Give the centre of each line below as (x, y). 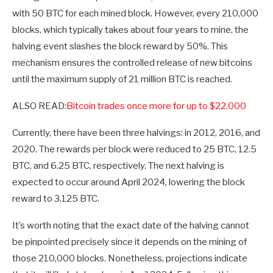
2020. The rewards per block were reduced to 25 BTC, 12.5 (134, 149)
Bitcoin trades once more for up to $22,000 (156, 106)
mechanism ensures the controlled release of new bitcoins (132, 62)
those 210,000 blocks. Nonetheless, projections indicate (130, 258)
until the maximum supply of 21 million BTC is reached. (122, 79)
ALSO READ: (39, 106)
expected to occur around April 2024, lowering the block (129, 182)
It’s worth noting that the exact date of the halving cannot (131, 225)
